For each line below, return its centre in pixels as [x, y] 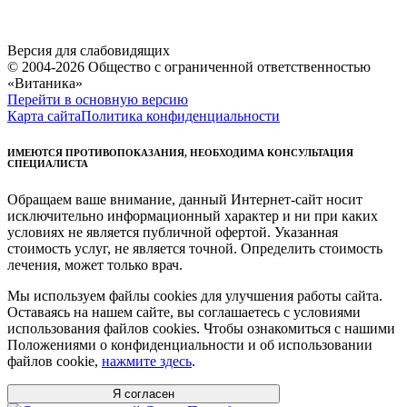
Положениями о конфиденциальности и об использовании [190, 345]
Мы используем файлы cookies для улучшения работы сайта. [195, 296]
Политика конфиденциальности [180, 116]
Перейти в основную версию [98, 100]
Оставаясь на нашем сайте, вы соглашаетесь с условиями [184, 313]
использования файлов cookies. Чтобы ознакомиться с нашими [201, 329]
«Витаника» [45, 84]
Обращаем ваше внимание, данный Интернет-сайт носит [185, 200]
